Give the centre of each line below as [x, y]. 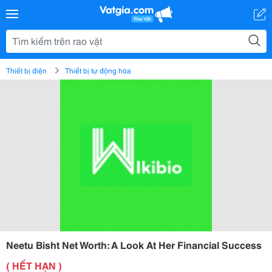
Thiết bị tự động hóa [98, 70]
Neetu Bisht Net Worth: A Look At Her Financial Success [134, 244]
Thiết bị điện [26, 70]
